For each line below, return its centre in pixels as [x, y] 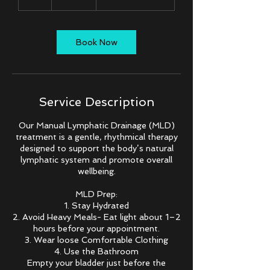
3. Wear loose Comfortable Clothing [96, 240]
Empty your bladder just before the [96, 263]
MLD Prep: [96, 194]
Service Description [96, 102]
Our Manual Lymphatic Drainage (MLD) [96, 125]
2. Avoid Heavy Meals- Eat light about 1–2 [96, 217]
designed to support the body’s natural [96, 148]
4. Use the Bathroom [96, 251]
